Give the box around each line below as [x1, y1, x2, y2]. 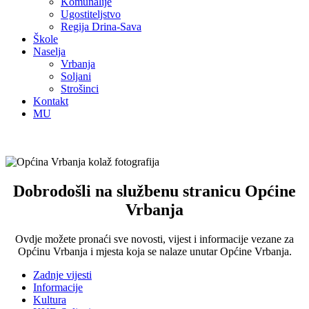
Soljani [61, 70, 91, 82]
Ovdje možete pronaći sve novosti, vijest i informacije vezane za [15, 232, 294, 245]
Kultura [33, 293, 66, 306]
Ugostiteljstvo [61, 8, 121, 20]
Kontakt [33, 95, 68, 107]
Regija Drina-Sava [61, 21, 141, 32]
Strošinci [61, 83, 99, 94]
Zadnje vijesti [33, 268, 92, 281]
